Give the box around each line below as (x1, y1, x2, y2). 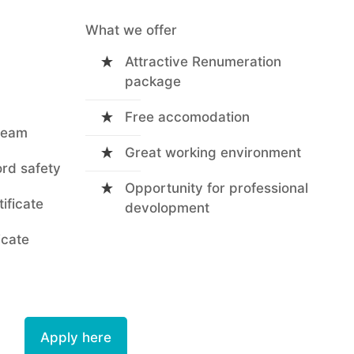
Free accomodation (125, 109, 250, 125)
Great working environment (125, 145, 301, 160)
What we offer (85, 22, 177, 38)
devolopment (125, 200, 209, 216)
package (125, 73, 181, 89)
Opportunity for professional (125, 180, 308, 196)
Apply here (40, 330, 111, 345)
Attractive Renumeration (125, 54, 281, 70)
